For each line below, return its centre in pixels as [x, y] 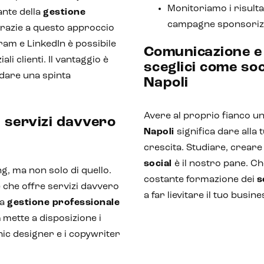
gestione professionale [63, 203]
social [158, 164]
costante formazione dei [200, 180]
